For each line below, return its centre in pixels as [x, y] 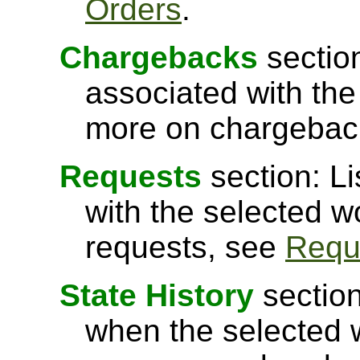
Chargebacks [159, 57]
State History [157, 295]
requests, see [185, 247]
